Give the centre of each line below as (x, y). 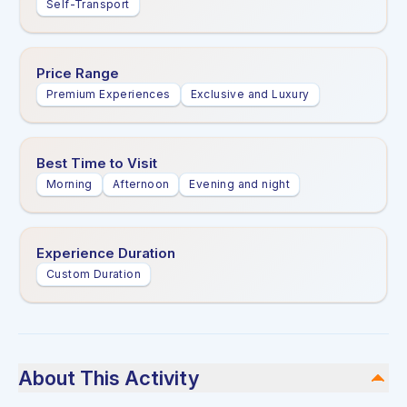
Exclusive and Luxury (250, 94)
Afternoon (141, 184)
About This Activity (109, 378)
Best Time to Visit (97, 163)
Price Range (78, 73)
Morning (69, 184)
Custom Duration (94, 274)
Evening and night (240, 184)
